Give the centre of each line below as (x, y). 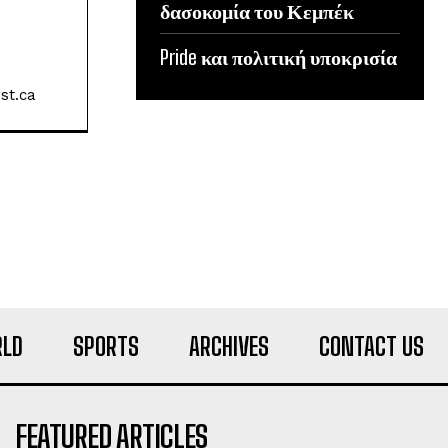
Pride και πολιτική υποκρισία (278, 56)
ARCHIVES (229, 346)
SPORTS (106, 346)
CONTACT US (371, 346)
